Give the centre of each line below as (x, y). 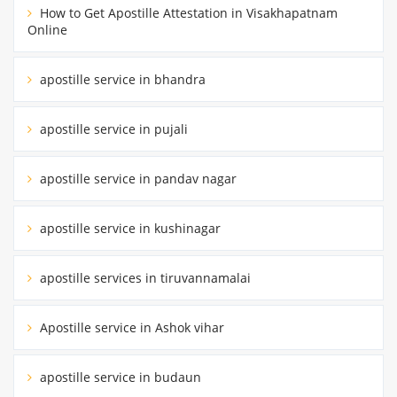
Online (47, 30)
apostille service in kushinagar (128, 229)
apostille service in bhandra (121, 80)
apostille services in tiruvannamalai (144, 278)
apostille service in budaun (119, 378)
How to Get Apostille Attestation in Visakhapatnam (187, 13)
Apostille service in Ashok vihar (130, 328)
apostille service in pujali (112, 129)
